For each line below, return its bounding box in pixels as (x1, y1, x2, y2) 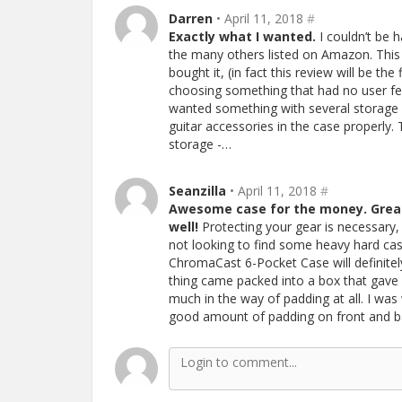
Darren (169, 10, 213, 27)
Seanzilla (169, 182, 226, 199)
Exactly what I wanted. (169, 28, 316, 45)
